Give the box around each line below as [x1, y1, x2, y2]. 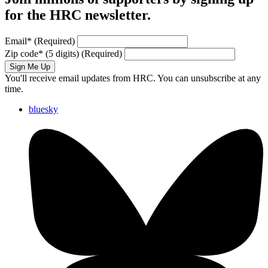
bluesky [29, 103, 58, 114]
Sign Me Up [10, 62, 50, 71]
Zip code [5, 48, 38, 59]
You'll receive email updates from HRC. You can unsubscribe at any [5, 72, 261, 83]
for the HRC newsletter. [5, 7, 151, 23]
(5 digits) [43, 48, 81, 59]
